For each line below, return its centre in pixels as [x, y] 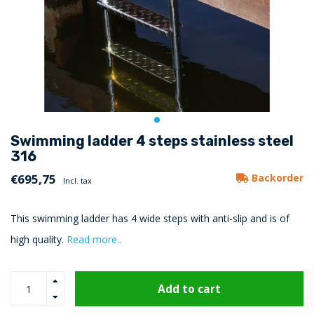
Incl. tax [77, 181]
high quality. [39, 240]
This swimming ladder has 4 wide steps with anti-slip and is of [150, 219]
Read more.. [94, 240]
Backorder [276, 178]
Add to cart [189, 289]
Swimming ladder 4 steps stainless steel [152, 141]
